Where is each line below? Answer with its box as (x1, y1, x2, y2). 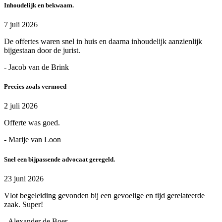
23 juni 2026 (4, 174, 44, 183)
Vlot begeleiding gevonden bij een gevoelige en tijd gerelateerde (4, 191, 205, 200)
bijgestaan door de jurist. (4, 46, 80, 55)
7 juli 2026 (4, 20, 38, 29)
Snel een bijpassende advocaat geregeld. (4, 155, 115, 163)
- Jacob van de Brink (4, 63, 69, 72)
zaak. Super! (4, 200, 43, 209)
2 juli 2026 (4, 102, 38, 111)
